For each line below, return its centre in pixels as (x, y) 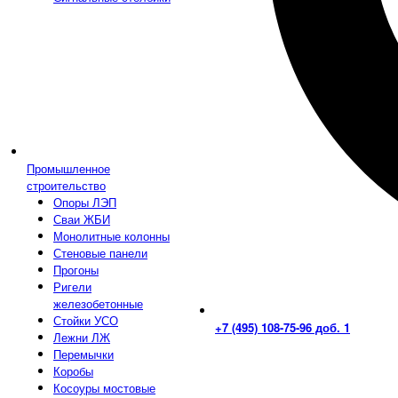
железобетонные (98, 304)
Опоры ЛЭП (85, 203)
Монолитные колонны (111, 236)
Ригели (72, 287)
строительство (66, 186)
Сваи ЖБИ (82, 219)
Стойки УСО (86, 321)
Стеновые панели (100, 253)
